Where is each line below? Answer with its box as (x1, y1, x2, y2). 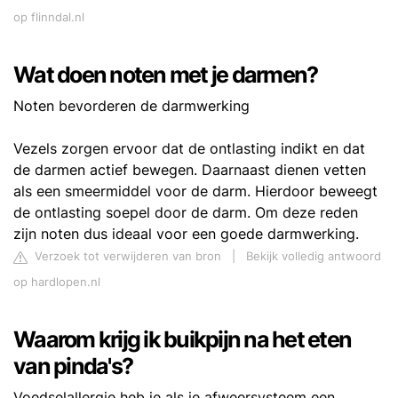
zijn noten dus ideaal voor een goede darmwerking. (13, 225, 359, 243)
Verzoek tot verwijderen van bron (31, 250, 221, 264)
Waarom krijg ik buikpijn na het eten (13, 326, 351, 354)
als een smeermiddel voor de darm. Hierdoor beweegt (13, 182, 378, 201)
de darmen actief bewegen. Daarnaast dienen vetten (13, 161, 366, 179)
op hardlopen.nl (13, 275, 100, 290)
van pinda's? (13, 353, 132, 380)
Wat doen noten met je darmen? (13, 61, 318, 89)
